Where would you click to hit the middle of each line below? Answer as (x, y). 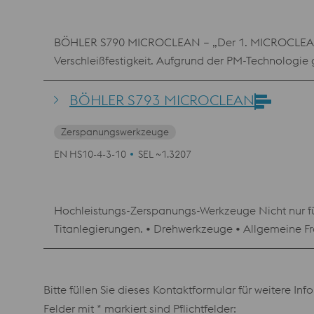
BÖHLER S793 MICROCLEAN (162, 100)
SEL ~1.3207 (165, 154)
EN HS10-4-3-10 (90, 154)
